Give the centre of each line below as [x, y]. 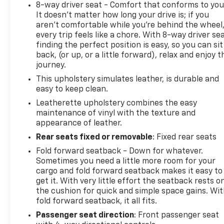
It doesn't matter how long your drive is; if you [123, 15]
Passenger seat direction [85, 215]
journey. [51, 65]
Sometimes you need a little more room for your [126, 161]
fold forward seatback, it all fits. [97, 201]
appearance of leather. [79, 123]
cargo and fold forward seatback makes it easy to [129, 171]
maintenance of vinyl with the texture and [116, 113]
